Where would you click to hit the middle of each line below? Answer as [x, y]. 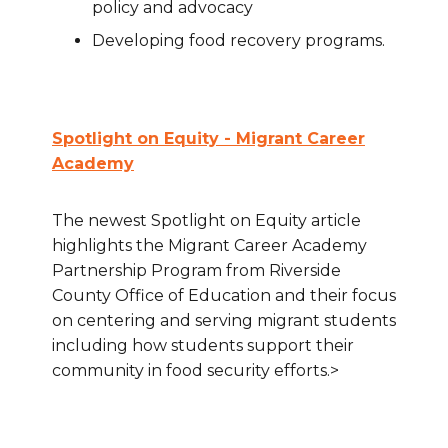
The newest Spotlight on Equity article [206, 221]
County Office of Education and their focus [224, 296]
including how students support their [203, 346]
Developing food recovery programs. [238, 41]
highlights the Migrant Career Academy [209, 246]
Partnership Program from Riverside [196, 271]
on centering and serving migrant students [224, 321]
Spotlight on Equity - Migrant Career [208, 139]
